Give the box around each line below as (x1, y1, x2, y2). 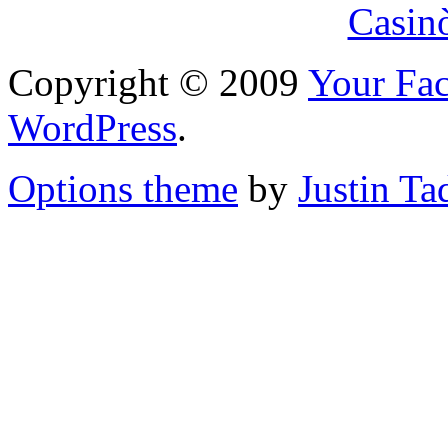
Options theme (8, 166, 238, 210)
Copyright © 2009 (8, 60, 308, 104)
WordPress (8, 105, 177, 149)
